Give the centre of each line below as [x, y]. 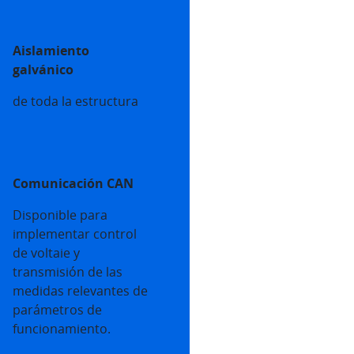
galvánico [43, 70]
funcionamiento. [62, 329]
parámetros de [57, 310]
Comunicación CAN [73, 184]
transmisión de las [68, 272]
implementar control [75, 234]
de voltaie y [46, 253]
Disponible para [60, 215]
